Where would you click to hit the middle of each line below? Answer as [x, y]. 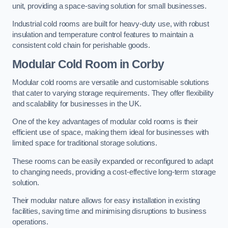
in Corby [140, 64]
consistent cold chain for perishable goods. [81, 46]
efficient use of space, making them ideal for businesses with [111, 133]
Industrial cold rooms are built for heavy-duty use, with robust [111, 24]
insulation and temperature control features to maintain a [103, 35]
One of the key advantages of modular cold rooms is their [105, 122]
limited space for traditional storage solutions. [86, 143]
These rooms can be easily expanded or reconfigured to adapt [113, 161]
